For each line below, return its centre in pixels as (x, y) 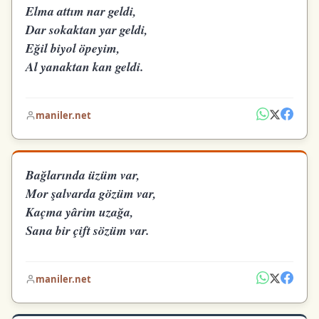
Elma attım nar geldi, (81, 11)
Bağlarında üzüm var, (83, 175)
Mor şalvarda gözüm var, (91, 193)
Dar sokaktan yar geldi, (87, 29)
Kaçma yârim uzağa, (80, 212)
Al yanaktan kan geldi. (85, 66)
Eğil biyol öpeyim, (73, 48)
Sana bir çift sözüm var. (88, 230)
